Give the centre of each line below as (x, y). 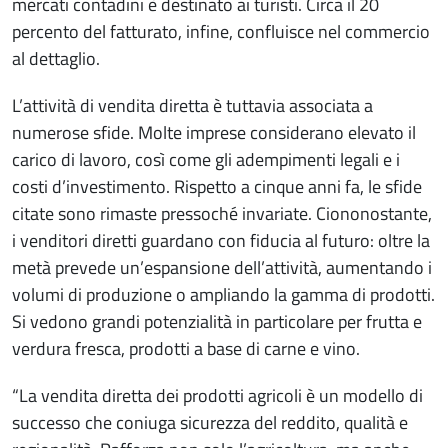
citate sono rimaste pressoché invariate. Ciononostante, (222, 214)
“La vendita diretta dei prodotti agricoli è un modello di (217, 396)
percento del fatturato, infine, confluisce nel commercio (221, 32)
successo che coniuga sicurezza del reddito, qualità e (210, 423)
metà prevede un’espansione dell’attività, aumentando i (222, 268)
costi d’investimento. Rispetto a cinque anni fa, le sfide (217, 187)
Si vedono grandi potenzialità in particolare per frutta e (217, 322)
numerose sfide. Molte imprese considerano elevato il (214, 133)
